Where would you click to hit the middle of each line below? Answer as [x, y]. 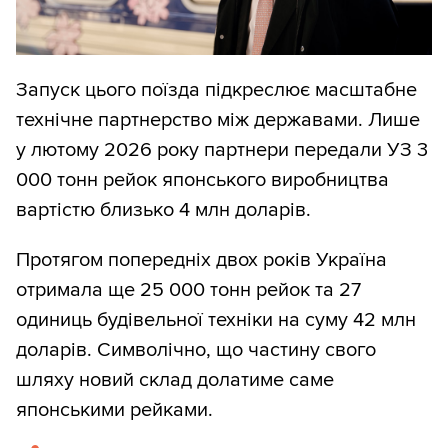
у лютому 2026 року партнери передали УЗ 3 [222, 150]
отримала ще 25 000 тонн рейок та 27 [188, 290]
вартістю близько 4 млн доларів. [163, 210]
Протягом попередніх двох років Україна [201, 260]
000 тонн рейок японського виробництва [202, 180]
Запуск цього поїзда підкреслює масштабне [216, 90]
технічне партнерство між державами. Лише [218, 120]
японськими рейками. [114, 410]
